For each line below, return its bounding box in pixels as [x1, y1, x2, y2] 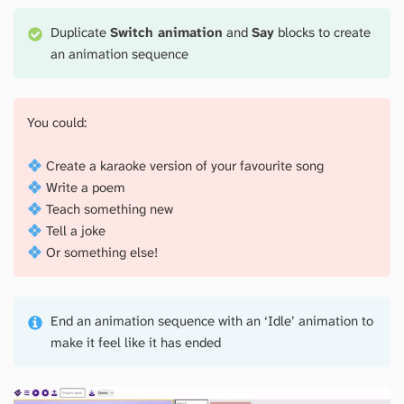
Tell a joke [42, 222, 106, 241]
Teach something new [42, 200, 174, 219]
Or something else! [42, 243, 159, 262]
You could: [27, 114, 87, 133]
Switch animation [110, 23, 224, 42]
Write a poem [42, 179, 126, 197]
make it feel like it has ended [50, 334, 222, 353]
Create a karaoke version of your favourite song [42, 157, 325, 176]
